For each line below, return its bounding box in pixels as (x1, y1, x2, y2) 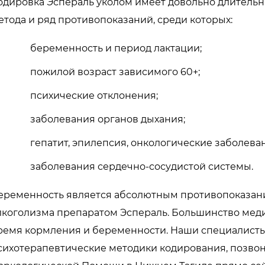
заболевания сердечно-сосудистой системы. (30, 160, 254, 172)
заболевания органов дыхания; (30, 113, 186, 125)
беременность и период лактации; (30, 42, 202, 54)
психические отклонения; (30, 89, 159, 101)
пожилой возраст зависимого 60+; (30, 66, 201, 77)
